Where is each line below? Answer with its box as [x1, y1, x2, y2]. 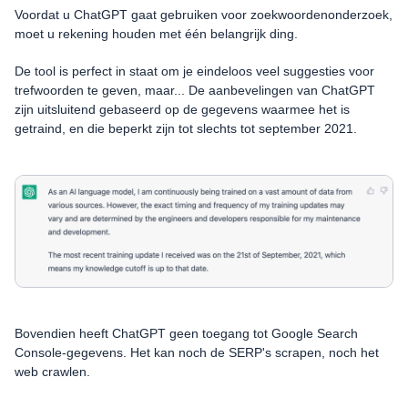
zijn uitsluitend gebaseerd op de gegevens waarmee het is [15, 102, 350, 117]
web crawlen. [15, 364, 90, 380]
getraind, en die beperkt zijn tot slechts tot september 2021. [15, 121, 357, 137]
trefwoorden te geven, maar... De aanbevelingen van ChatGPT [15, 83, 375, 98]
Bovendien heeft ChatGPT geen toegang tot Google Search [15, 326, 358, 342]
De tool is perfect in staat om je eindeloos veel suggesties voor [15, 64, 374, 79]
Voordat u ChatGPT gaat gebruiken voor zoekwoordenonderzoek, [15, 7, 393, 23]
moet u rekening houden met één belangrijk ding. [15, 26, 298, 42]
